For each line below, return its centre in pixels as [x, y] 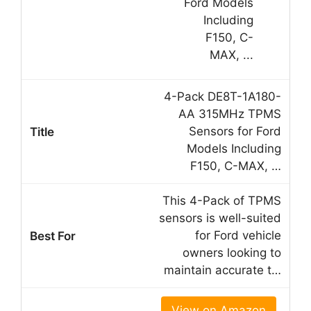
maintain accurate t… [222, 270]
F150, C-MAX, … [236, 166]
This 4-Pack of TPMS [222, 201]
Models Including [234, 149]
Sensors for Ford [235, 132]
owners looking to [232, 253]
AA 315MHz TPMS [230, 114]
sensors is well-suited [220, 218]
